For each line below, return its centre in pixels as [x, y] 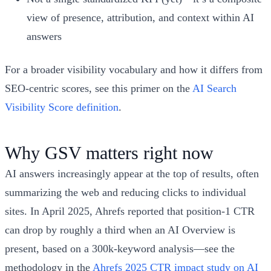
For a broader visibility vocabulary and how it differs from [134, 69]
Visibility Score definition [62, 107]
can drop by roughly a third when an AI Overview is [120, 230]
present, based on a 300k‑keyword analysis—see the [120, 248]
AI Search [214, 88]
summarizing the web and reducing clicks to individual [126, 192]
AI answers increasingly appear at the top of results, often [132, 173]
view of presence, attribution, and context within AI [140, 17]
